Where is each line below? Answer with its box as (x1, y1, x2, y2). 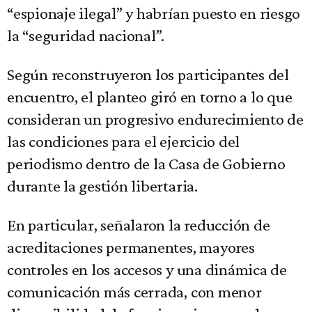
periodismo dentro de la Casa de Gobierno (7, 154, 286, 173)
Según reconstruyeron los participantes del (7, 65, 289, 84)
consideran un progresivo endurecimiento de (7, 109, 304, 129)
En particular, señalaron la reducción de (7, 215, 270, 235)
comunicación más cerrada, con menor (7, 282, 262, 302)
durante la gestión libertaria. (7, 176, 198, 196)
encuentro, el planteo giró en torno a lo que (7, 87, 292, 107)
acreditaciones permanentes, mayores (7, 237, 255, 257)
